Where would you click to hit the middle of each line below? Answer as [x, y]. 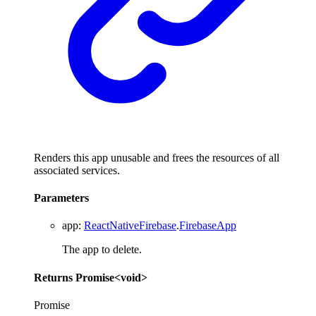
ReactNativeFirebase [130, 226]
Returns [55, 277]
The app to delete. [102, 250]
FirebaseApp [208, 226]
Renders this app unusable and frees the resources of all [157, 157]
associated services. [77, 170]
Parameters [61, 198]
